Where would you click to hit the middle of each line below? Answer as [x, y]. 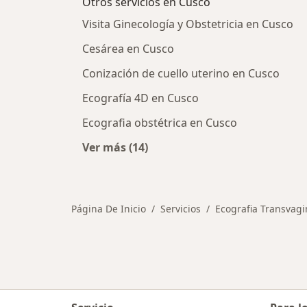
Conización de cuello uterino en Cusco [181, 73]
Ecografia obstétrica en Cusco [160, 123]
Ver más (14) [115, 147]
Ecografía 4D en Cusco [140, 98]
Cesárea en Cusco [128, 49]
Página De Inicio [109, 209]
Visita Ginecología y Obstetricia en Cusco [188, 24]
